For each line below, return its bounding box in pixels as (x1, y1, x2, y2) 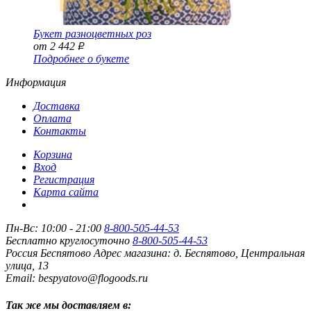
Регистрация (33, 174, 94, 185)
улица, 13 (6, 260, 49, 271)
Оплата (33, 112, 72, 124)
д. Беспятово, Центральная (171, 247, 305, 259)
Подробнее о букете (33, 53, 129, 65)
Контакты (33, 125, 86, 137)
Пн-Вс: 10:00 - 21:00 (6, 222, 101, 234)
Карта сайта (33, 186, 99, 198)
